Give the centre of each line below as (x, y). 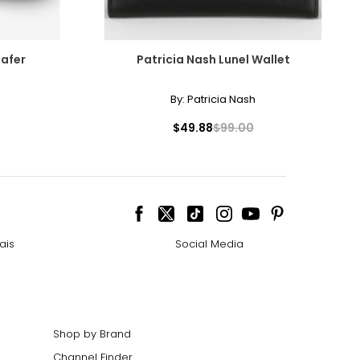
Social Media (209, 243)
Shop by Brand (92, 333)
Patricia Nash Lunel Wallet (213, 59)
